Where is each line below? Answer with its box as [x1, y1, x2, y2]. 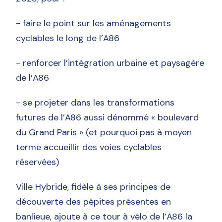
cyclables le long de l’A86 [16, 32, 120, 44]
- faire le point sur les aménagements [16, 17, 171, 29]
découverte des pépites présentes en [16, 195, 171, 208]
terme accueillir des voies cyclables [16, 141, 162, 153]
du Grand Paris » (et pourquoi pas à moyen [16, 126, 192, 138]
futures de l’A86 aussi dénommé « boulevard [16, 111, 199, 123]
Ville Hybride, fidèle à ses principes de [16, 180, 171, 193]
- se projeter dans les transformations [16, 96, 175, 109]
